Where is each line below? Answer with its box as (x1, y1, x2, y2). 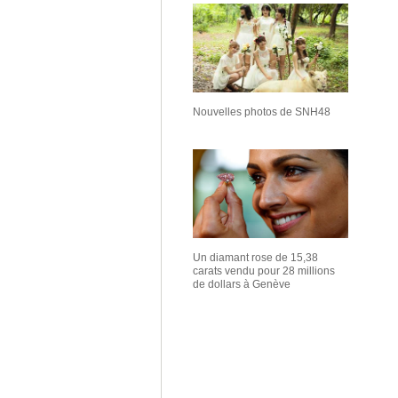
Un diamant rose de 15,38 (193, 251, 318, 264)
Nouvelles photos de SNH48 (193, 106, 330, 118)
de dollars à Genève (193, 278, 291, 291)
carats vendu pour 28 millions (193, 265, 335, 277)
